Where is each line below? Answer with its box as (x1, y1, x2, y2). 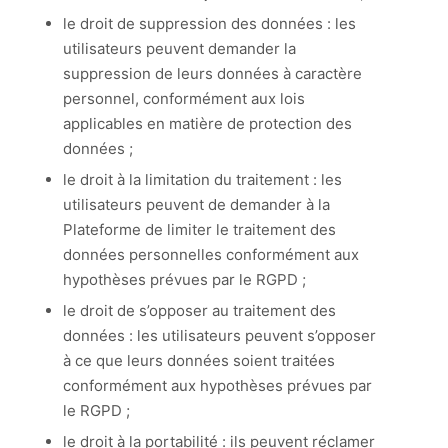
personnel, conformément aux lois (62, 89, 305, 108)
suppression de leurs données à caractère (62, 64, 362, 83)
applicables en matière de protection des (62, 114, 352, 133)
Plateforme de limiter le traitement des (62, 220, 336, 239)
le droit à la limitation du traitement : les (62, 170, 342, 189)
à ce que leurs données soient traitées (62, 351, 335, 370)
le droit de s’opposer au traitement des (62, 301, 336, 320)
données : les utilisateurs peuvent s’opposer (62, 326, 376, 345)
